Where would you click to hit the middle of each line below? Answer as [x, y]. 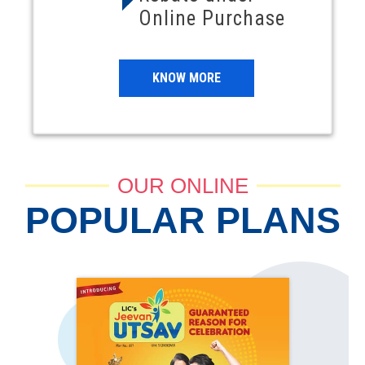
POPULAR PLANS [182, 220]
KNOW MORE [187, 77]
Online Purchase [212, 18]
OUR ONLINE [182, 185]
